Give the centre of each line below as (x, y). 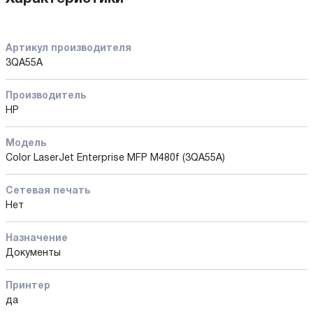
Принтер (28, 286)
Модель (26, 143)
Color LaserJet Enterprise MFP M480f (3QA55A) (115, 158)
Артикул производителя (68, 48)
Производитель (46, 96)
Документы (33, 253)
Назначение (37, 238)
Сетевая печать (48, 191)
